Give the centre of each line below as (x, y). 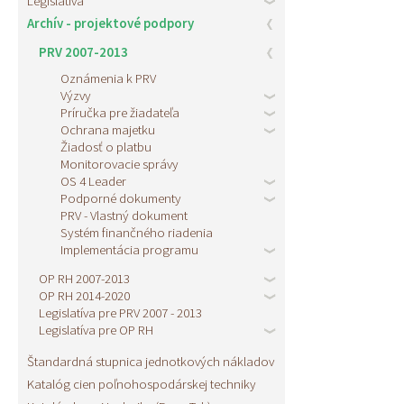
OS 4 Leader (93, 180)
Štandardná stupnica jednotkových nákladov (151, 361)
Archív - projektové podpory (110, 23)
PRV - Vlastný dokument (124, 215)
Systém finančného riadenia (136, 232)
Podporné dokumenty (120, 197)
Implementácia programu (129, 249)
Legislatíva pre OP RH (96, 329)
